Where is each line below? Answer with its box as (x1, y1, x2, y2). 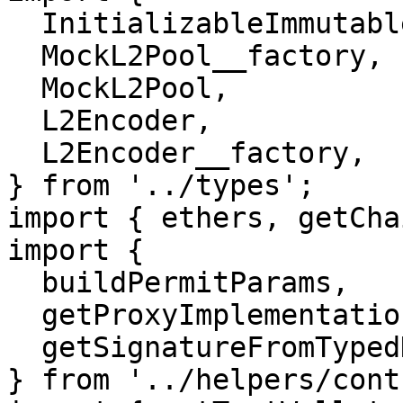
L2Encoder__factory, (7, 137, 41, 169)
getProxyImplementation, (7, 299, 41, 331)
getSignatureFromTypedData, (7, 331, 41, 363)
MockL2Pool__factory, (7, 40, 41, 72)
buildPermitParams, (7, 266, 41, 299)
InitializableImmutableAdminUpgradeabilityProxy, (7, 7, 41, 40)
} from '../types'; (7, 169, 315, 201)
